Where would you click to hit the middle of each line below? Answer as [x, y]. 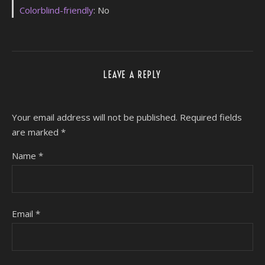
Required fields [211, 117]
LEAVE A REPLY [132, 74]
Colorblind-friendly [56, 10]
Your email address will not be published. [95, 117]
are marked [36, 132]
